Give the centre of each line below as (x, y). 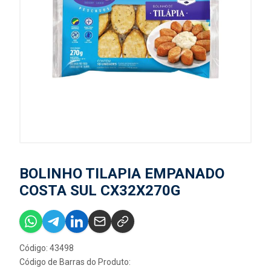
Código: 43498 (47, 248)
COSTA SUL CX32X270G (100, 191)
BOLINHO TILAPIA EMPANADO (122, 174)
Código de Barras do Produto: (75, 262)
